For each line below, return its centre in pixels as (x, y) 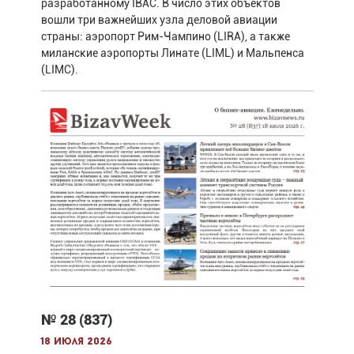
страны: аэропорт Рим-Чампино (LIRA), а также (165, 36)
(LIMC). (59, 69)
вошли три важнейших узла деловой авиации (159, 19)
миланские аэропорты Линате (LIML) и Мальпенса (172, 53)
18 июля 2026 (76, 342)
